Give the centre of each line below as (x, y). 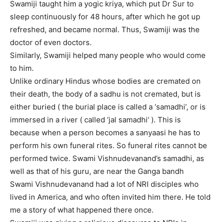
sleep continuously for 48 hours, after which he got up (105, 17)
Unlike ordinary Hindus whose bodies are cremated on (105, 81)
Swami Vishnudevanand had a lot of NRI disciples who (104, 184)
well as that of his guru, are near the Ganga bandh (97, 171)
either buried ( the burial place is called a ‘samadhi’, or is (108, 107)
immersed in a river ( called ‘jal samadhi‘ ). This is (95, 120)
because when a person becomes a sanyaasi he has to (105, 133)
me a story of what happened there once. (82, 210)
